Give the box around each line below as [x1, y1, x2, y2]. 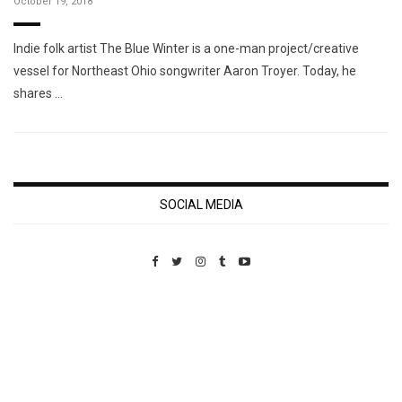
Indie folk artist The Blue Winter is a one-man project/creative [13, 41, 359, 56]
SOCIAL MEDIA [159, 197, 243, 212]
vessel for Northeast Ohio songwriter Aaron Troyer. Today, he [13, 64, 356, 78]
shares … [13, 86, 63, 100]
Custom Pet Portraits [13, 385, 118, 398]
